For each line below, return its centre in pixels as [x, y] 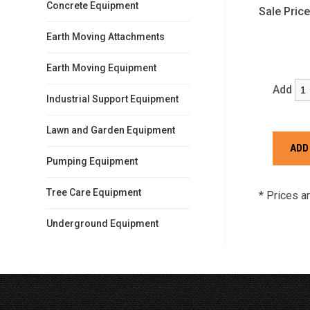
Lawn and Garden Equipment [111, 130]
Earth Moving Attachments [106, 37]
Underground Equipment [103, 224]
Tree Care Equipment [94, 192]
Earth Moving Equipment [102, 68]
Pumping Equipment [92, 161]
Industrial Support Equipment [113, 99]
